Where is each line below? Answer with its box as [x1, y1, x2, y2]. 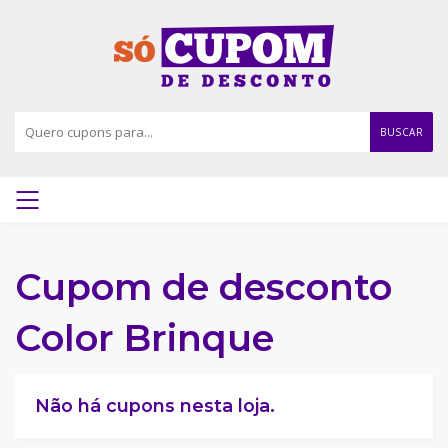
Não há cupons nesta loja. [35, 395, 275, 416]
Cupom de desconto [15, 265, 392, 309]
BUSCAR [380, 125, 423, 139]
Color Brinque [15, 316, 274, 360]
